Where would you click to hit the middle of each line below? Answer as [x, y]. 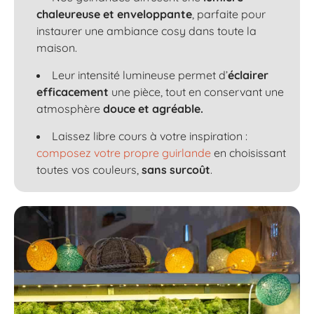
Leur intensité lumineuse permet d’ [140, 75]
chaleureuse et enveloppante [114, 14]
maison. [57, 48]
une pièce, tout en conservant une [196, 92]
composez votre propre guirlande [124, 153]
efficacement [73, 92]
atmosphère [70, 109]
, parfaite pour [229, 14]
